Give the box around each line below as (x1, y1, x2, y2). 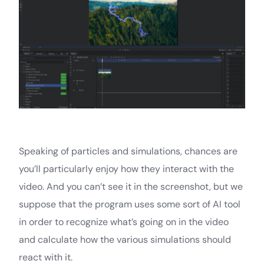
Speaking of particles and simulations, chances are (19, 144, 237, 157)
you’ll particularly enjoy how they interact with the (19, 162, 234, 175)
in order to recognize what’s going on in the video (19, 215, 229, 228)
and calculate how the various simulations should (19, 233, 231, 246)
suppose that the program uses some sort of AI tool (19, 197, 240, 210)
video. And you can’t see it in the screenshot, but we (19, 180, 243, 193)
